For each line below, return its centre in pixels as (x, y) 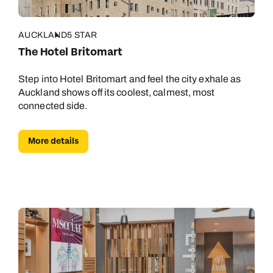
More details (53, 141)
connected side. (53, 106)
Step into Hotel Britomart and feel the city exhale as (130, 79)
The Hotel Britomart (70, 52)
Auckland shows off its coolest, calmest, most (117, 92)
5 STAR (82, 35)
